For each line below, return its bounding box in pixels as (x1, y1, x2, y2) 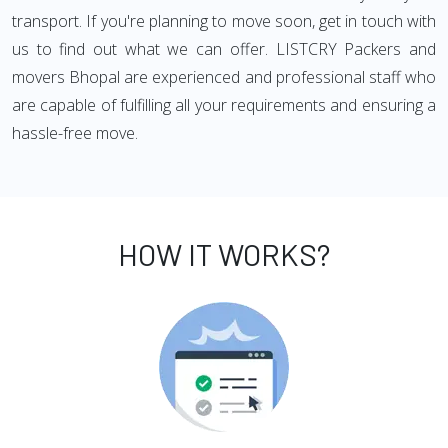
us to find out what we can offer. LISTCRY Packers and (12, 38, 436, 60)
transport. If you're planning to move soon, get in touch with (12, 10, 436, 32)
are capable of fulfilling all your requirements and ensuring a (12, 94, 436, 116)
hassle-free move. (12, 122, 138, 144)
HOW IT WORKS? (118, 236, 330, 272)
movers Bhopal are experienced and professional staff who (12, 66, 436, 88)
